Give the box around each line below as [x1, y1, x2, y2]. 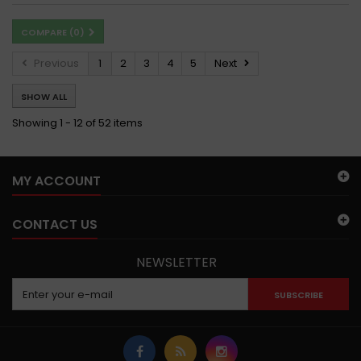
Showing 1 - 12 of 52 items [12, 114, 143, 131]
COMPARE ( [21, 25, 73, 39]
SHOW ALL [21, 89, 67, 103]
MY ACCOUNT [12, 171, 101, 190]
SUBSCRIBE [273, 288, 323, 301]
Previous [34, 55, 79, 71]
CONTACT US [12, 214, 98, 234]
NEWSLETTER [136, 252, 217, 272]
